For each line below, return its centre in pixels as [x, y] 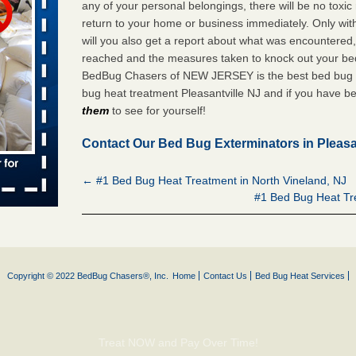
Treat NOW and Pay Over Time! [178, 343]
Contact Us [225, 276]
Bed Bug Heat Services [300, 276]
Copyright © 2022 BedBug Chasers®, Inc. [88, 276]
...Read [18, 25]
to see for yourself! [158, 110]
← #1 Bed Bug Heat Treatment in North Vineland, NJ [215, 180]
